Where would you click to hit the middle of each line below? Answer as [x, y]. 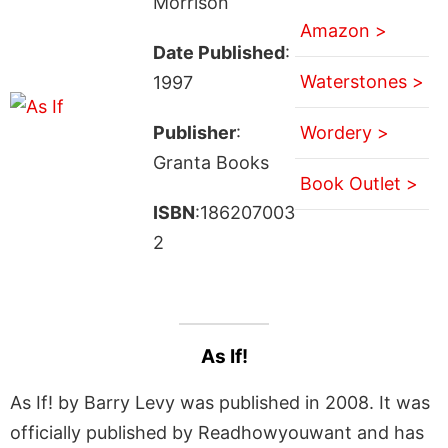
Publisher [194, 132]
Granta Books [210, 162]
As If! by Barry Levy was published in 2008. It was [220, 402]
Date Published [218, 52]
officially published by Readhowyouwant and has [217, 432]
